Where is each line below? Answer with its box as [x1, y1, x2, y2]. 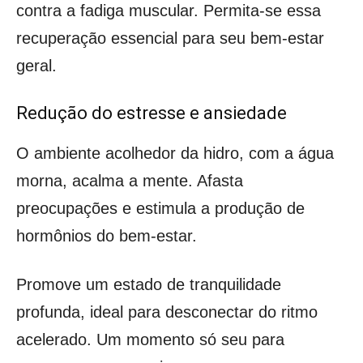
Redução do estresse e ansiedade [16, 102, 287, 123]
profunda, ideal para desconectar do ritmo [16, 302, 318, 321]
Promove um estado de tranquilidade [16, 275, 281, 293]
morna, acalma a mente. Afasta [16, 171, 243, 190]
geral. [16, 56, 57, 75]
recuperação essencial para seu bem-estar [16, 28, 324, 47]
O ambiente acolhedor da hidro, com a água [16, 143, 334, 162]
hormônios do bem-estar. [16, 226, 197, 245]
